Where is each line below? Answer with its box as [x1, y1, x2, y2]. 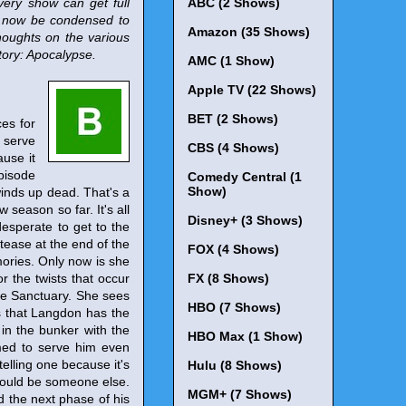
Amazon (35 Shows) [188, 24, 310, 40]
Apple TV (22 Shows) [188, 82, 316, 98]
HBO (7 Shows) [188, 300, 281, 315]
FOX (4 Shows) [188, 242, 279, 257]
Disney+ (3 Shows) [188, 213, 303, 228]
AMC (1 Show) [188, 53, 275, 69]
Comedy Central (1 [188, 169, 302, 185]
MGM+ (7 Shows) [188, 387, 292, 402]
